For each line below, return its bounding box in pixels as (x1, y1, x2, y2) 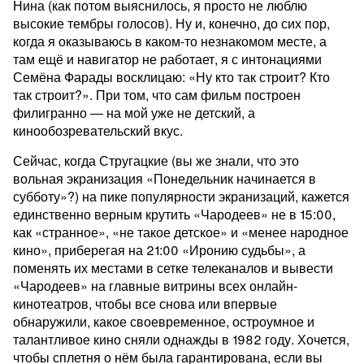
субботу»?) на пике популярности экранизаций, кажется (13, 187, 349, 206)
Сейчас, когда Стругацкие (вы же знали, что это (13, 151, 299, 170)
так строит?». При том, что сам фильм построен (13, 85, 301, 104)
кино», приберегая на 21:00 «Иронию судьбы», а (13, 240, 305, 259)
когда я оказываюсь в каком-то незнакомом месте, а (13, 32, 327, 50)
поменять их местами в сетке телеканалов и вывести (13, 258, 333, 277)
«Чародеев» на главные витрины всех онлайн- (13, 276, 297, 295)
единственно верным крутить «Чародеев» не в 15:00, (13, 205, 336, 223)
